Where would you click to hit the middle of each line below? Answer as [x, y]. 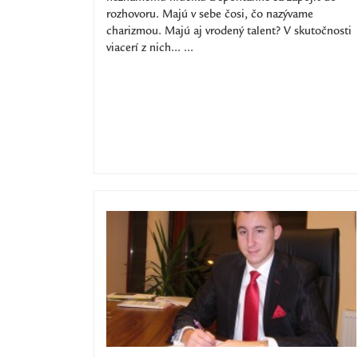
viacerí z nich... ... [150, 49]
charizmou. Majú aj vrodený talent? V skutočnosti [229, 32]
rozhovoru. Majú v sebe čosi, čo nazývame [210, 15]
